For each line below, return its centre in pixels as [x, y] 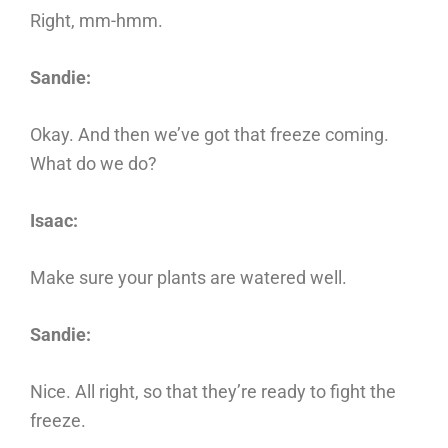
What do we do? [93, 163]
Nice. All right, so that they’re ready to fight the [213, 391]
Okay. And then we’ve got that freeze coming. [209, 134]
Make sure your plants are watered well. [188, 277]
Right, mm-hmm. [96, 20]
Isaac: [54, 220]
